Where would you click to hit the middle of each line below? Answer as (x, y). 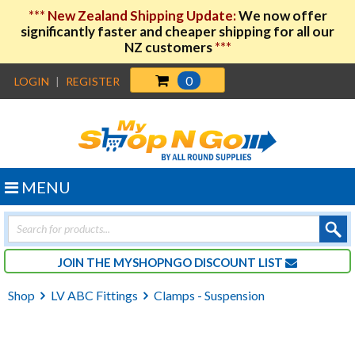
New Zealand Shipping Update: (143, 15)
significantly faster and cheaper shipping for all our (177, 31)
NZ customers (169, 47)
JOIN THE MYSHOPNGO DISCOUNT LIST (172, 262)
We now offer (282, 15)
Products (32, 220)
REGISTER (93, 81)
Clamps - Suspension (209, 295)
